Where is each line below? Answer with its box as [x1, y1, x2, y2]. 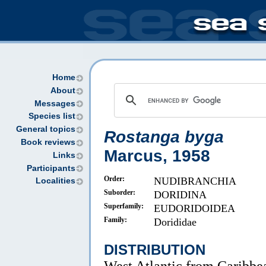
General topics [16, 125, 75, 134]
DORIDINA [154, 189, 207, 201]
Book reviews [21, 137, 75, 147]
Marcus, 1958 [104, 147, 210, 165]
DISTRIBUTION [104, 242, 205, 258]
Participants [27, 163, 75, 173]
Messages [34, 99, 75, 108]
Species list [28, 112, 75, 121]
